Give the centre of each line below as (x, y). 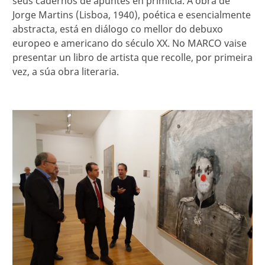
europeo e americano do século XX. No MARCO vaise (130, 43)
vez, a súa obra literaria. (66, 72)
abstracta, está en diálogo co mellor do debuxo (118, 29)
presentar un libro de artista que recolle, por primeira (132, 58)
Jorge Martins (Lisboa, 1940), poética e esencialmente (132, 15)
